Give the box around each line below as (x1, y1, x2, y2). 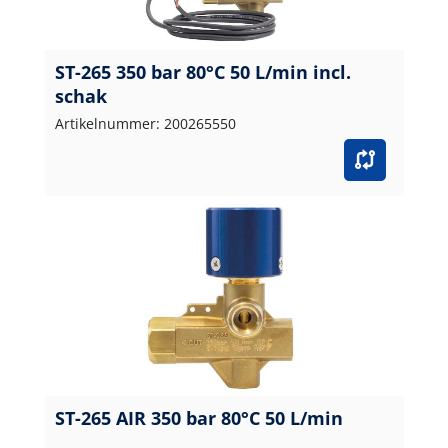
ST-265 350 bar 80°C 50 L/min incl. (54, 59, 351, 84)
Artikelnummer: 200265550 (54, 113, 236, 133)
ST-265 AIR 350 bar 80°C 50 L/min (54, 405, 343, 430)
